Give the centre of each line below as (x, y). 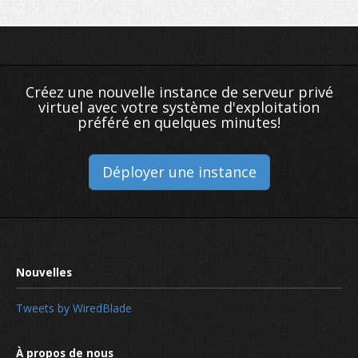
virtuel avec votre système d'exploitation (179, 107)
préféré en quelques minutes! (179, 122)
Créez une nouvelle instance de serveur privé (179, 91)
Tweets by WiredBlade (74, 308)
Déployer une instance (179, 171)
